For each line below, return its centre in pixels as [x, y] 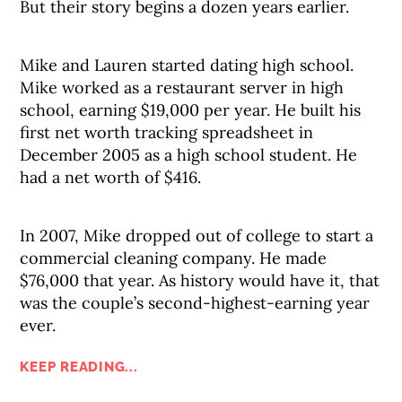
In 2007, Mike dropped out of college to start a [197, 236]
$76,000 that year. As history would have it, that [200, 280]
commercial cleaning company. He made [174, 258]
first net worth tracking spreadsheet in [167, 132]
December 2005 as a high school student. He [189, 155]
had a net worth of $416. [111, 177]
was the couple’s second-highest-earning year [195, 303]
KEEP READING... [79, 367]
